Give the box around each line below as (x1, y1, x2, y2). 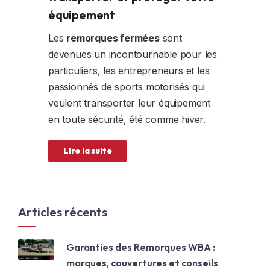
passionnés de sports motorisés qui (48, 81, 206, 93)
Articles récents (18, 204, 107, 220)
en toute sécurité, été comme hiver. (48, 113, 206, 126)
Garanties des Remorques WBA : (66, 241, 215, 254)
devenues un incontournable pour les (48, 48, 218, 61)
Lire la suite (63, 145, 112, 157)
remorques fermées (66, 32, 160, 45)
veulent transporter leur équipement (48, 97, 211, 110)
